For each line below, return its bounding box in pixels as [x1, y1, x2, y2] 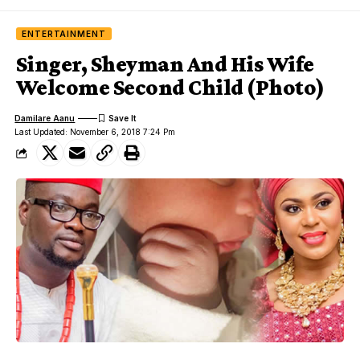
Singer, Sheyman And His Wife [16, 51, 314, 77]
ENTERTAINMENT [22, 29, 106, 39]
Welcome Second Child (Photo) [16, 75, 325, 100]
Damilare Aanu [14, 112, 76, 123]
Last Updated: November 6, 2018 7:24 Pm [14, 127, 176, 137]
